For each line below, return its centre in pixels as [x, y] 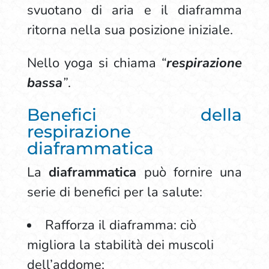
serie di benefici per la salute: [114, 192]
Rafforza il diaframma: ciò [120, 225]
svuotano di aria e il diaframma [134, 10]
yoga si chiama [110, 63]
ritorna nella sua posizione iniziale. [131, 30]
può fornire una [189, 172]
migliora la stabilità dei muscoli [120, 245]
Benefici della [134, 115]
